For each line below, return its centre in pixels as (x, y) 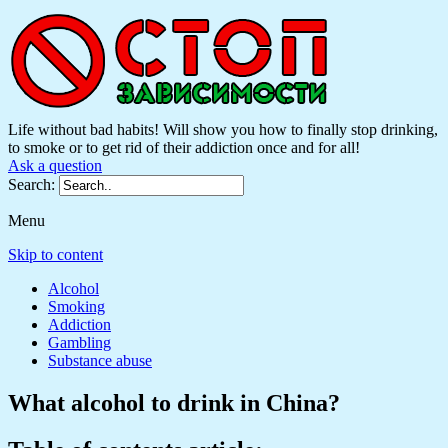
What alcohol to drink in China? (174, 402)
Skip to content (55, 254)
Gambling (79, 342)
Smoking (76, 306)
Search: (33, 184)
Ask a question (55, 165)
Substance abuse (100, 360)
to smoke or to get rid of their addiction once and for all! (184, 147)
